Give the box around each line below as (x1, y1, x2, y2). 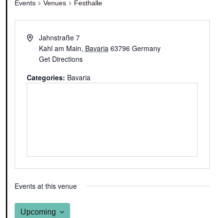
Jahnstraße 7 (38, 33, 80, 43)
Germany (131, 43, 161, 54)
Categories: (27, 73, 67, 83)
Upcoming (20, 208, 56, 217)
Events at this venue (15, 181, 77, 191)
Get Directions (38, 54, 83, 64)
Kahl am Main (38, 43, 81, 54)
